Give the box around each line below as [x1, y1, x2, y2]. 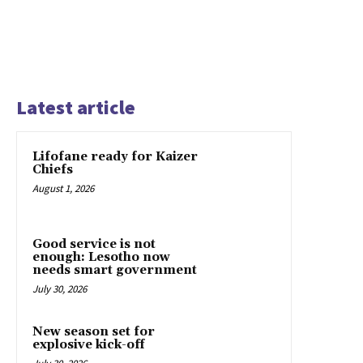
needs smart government [32, 262, 197, 278]
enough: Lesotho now [32, 249, 170, 265]
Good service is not [32, 236, 156, 252]
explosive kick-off [32, 336, 144, 352]
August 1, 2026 [32, 181, 94, 195]
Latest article [16, 94, 135, 120]
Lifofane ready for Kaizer [32, 148, 198, 164]
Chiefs [32, 161, 73, 177]
